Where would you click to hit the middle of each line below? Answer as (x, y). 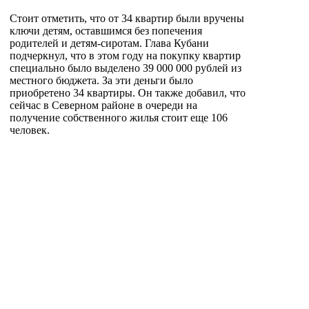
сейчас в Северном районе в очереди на (103, 105)
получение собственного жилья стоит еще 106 (119, 117)
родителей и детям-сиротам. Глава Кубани (109, 43)
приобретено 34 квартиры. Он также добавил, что (128, 92)
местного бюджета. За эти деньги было (101, 80)
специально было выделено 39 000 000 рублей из (126, 68)
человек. (30, 130)
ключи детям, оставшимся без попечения (106, 30)
